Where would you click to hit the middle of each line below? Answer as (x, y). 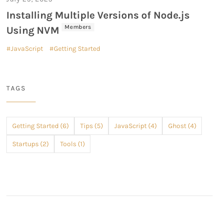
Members (78, 27)
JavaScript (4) (135, 126)
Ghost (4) (182, 126)
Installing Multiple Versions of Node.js (98, 15)
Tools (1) (72, 144)
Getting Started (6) (40, 126)
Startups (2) (30, 144)
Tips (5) (91, 126)
